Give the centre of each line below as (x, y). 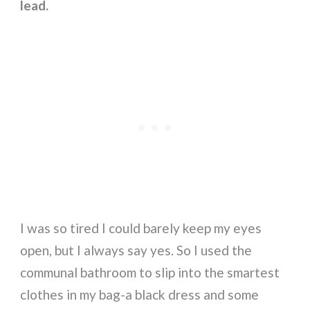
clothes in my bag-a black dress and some (140, 295)
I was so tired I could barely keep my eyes (141, 228)
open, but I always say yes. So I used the (136, 250)
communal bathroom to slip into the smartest (150, 273)
